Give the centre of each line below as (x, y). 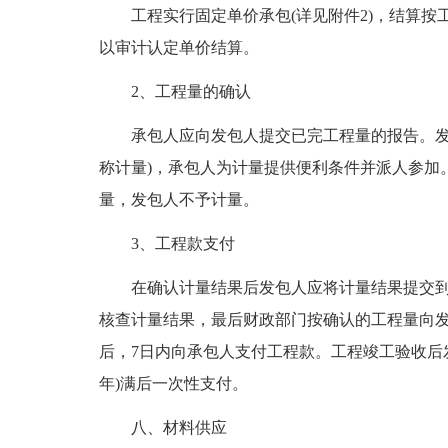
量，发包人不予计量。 (178, 199)
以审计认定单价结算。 (178, 47)
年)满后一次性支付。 (173, 383)
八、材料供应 (178, 427)
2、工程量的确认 (190, 91)
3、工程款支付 (182, 243)
